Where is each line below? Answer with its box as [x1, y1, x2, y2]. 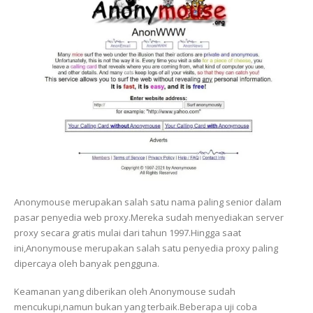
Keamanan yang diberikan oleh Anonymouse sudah [14, 285, 235, 298]
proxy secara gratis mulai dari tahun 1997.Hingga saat [14, 226, 241, 239]
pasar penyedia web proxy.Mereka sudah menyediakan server [14, 210, 284, 224]
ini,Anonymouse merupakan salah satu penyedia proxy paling [14, 241, 278, 254]
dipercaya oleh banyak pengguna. [14, 256, 159, 270]
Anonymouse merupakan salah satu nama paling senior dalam [14, 195, 282, 208]
